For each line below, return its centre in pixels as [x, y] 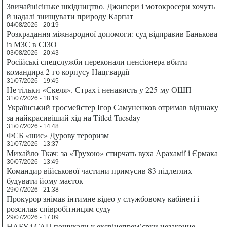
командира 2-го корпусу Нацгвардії [68, 71]
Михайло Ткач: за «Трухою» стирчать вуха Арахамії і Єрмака [112, 153]
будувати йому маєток [45, 180]
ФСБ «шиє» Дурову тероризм [58, 135]
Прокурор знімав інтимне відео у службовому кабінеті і [103, 198]
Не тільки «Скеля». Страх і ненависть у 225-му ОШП [99, 89]
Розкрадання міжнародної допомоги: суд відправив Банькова [112, 33]
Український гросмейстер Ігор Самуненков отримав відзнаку [113, 107]
